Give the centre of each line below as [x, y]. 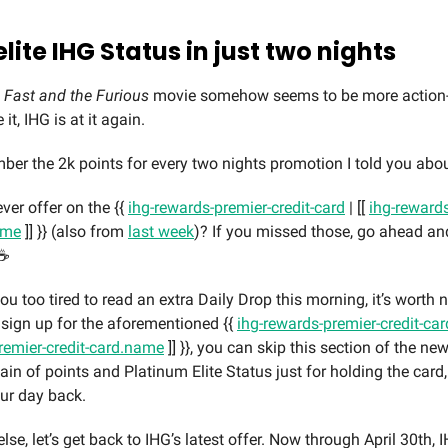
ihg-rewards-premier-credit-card [236, 207]
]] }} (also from [74, 231]
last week [161, 231]
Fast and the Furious [76, 95]
